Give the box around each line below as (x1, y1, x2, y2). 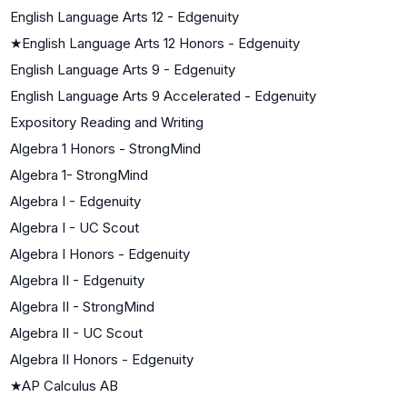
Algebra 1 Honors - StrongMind (10, 139, 201, 157)
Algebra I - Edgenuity (10, 192, 141, 210)
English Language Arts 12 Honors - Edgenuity (22, 34, 300, 52)
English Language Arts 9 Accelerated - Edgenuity (10, 86, 316, 104)
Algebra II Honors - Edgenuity (10, 350, 194, 368)
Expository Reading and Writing (10, 113, 203, 131)
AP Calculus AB (22, 376, 118, 394)
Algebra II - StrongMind (10, 297, 154, 315)
